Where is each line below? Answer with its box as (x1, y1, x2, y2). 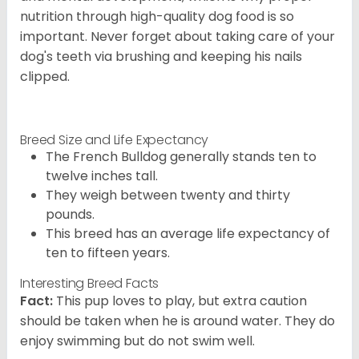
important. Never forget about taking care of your (20, 27, 335, 46)
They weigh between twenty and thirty (46, 186, 290, 205)
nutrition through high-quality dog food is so (20, 7, 294, 26)
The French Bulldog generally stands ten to (46, 147, 317, 167)
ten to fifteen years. (46, 244, 170, 263)
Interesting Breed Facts (20, 274, 159, 293)
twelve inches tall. (46, 167, 158, 186)
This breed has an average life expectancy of (46, 224, 330, 244)
